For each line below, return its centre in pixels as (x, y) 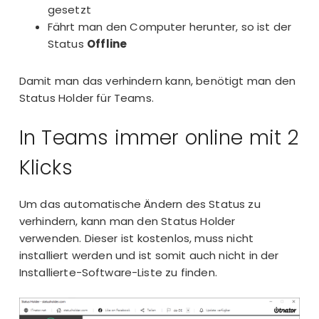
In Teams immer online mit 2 (158, 137)
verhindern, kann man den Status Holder (127, 221)
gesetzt (69, 9)
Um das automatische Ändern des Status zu (140, 204)
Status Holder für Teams (85, 98)
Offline (107, 43)
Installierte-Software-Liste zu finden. (118, 273)
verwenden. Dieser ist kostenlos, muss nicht (136, 239)
